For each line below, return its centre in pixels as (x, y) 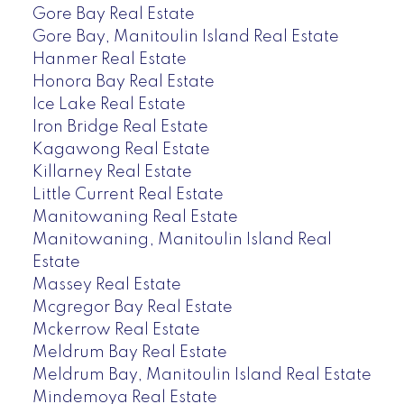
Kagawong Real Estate (121, 149)
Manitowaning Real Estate (135, 217)
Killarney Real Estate (112, 172)
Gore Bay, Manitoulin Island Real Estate (185, 37)
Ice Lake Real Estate (109, 104)
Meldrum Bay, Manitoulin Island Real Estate (202, 375)
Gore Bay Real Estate (113, 14)
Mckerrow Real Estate (116, 330)
